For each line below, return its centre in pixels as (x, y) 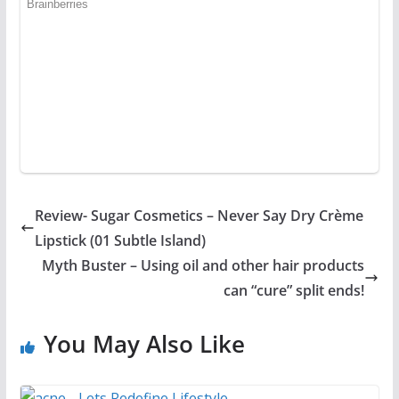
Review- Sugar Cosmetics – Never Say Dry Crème (199, 215)
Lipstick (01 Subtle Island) (120, 240)
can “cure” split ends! (294, 290)
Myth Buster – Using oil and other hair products (204, 265)
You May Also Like (144, 343)
